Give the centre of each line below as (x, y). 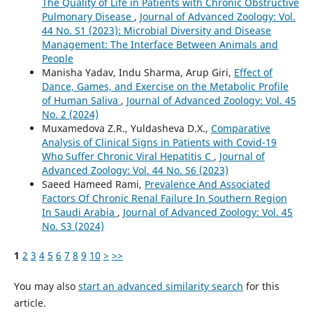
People (57, 59)
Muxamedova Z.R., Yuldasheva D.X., (126, 129)
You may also (46, 286)
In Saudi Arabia (79, 212)
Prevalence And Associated (207, 184)
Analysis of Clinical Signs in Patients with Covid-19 (159, 143)
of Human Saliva (81, 101)
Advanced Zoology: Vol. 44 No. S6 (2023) (135, 170)
